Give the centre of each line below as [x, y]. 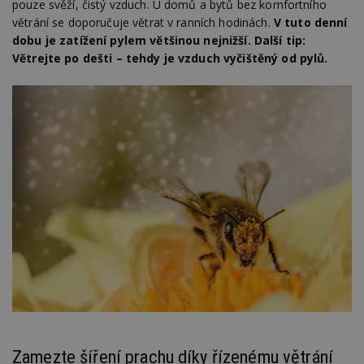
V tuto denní [310, 22]
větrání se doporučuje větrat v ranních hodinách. [143, 22]
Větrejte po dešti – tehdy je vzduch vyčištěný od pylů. [170, 58]
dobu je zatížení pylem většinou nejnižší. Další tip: [159, 40]
